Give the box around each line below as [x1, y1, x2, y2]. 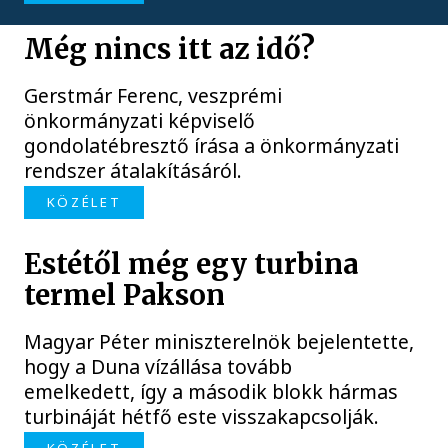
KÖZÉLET [46, 192, 122, 211]
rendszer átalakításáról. [24, 157, 243, 184]
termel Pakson [24, 278, 226, 314]
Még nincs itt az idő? [24, 31, 316, 67]
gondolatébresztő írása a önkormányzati [24, 132, 400, 159]
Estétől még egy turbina [24, 247, 359, 283]
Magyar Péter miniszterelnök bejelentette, [24, 328, 415, 356]
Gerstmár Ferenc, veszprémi [24, 82, 283, 109]
